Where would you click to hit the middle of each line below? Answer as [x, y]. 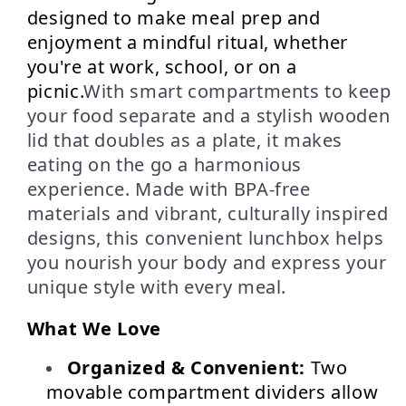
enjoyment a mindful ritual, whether [187, 43]
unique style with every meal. [157, 287]
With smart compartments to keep [237, 92]
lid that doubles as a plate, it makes [185, 140]
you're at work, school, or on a [162, 67]
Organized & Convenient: [186, 367]
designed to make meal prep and [174, 18]
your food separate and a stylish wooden [208, 116]
